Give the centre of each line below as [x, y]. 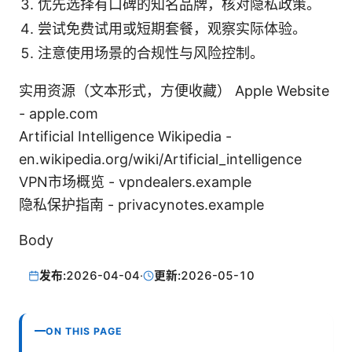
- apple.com [59, 114]
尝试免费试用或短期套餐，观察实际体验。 [172, 29]
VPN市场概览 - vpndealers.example [135, 182]
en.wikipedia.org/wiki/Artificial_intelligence [160, 159]
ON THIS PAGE [84, 331]
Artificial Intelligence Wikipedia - [125, 137]
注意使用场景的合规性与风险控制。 [151, 53]
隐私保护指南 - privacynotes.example [141, 205]
